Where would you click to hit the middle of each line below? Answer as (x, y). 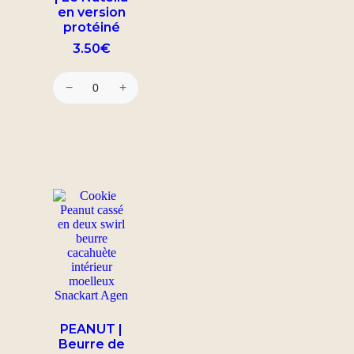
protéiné (91, 27)
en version (91, 12)
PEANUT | (91, 329)
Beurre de (91, 344)
